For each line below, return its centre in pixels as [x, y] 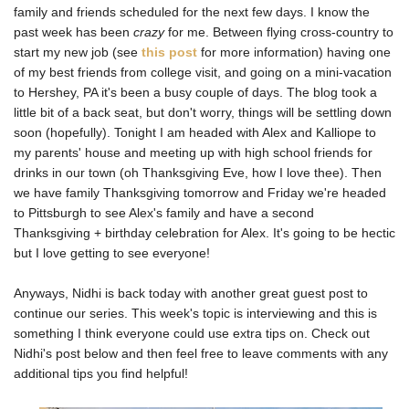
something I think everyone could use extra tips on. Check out [192, 334]
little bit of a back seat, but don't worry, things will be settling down [203, 113]
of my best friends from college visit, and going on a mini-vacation [203, 73]
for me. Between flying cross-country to [279, 32]
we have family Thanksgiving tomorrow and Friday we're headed [200, 193]
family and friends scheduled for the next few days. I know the [192, 12]
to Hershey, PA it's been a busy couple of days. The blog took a [195, 93]
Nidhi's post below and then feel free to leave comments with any [201, 354]
